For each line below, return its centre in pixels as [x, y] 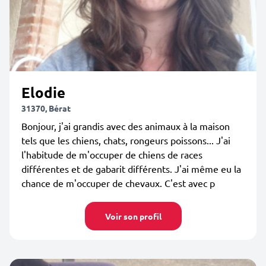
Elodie [43, 92]
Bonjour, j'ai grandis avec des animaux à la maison [126, 126]
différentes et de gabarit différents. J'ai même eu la [131, 169]
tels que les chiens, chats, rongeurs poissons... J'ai [126, 140]
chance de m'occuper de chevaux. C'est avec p [118, 183]
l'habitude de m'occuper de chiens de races [112, 154]
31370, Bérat [46, 108]
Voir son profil [133, 216]
